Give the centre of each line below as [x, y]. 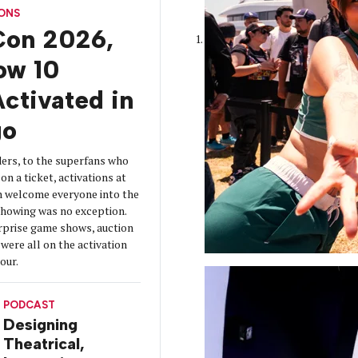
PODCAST [29, 304]
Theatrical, [44, 344]
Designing [40, 325]
